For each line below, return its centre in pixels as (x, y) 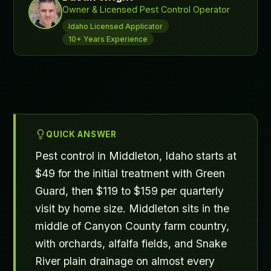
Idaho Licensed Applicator (115, 26)
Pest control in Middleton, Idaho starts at (136, 156)
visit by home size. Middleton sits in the (132, 209)
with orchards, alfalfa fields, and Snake (131, 244)
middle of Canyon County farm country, (132, 226)
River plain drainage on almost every (125, 261)
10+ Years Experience (108, 39)
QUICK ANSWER (81, 135)
